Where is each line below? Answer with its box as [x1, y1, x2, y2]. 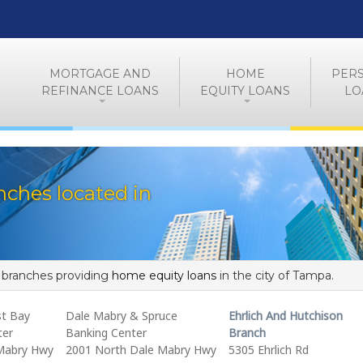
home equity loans [112, 268, 216, 283]
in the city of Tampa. [216, 268, 334, 283]
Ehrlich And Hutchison [228, 308, 343, 323]
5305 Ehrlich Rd [228, 342, 309, 357]
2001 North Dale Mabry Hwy [65, 342, 216, 357]
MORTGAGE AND [49, 66, 151, 81]
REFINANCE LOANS [41, 83, 159, 98]
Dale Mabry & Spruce [65, 308, 177, 323]
